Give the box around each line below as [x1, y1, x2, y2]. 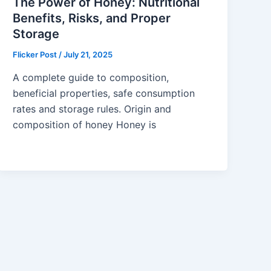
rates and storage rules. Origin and [13, 102, 172, 115]
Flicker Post [13, 50, 59, 60]
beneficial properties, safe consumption [13, 87, 195, 99]
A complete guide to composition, [13, 71, 169, 83]
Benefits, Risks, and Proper [13, 11, 171, 26]
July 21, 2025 [64, 50, 113, 60]
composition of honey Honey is [13, 118, 157, 131]
